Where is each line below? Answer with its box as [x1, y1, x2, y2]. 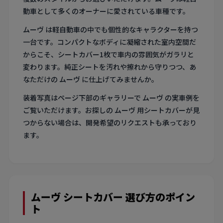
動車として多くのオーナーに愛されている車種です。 [23, 6, 190, 16]
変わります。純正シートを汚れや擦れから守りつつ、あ [23, 62, 196, 72]
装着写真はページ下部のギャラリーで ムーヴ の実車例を [23, 93, 200, 103]
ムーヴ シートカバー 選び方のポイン [31, 190, 195, 205]
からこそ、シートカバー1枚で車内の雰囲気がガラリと [23, 49, 194, 60]
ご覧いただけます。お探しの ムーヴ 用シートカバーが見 [23, 105, 200, 115]
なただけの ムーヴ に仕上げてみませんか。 [23, 74, 158, 85]
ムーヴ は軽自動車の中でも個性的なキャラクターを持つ [23, 24, 198, 35]
